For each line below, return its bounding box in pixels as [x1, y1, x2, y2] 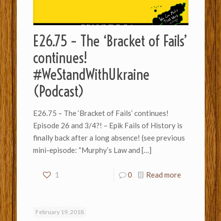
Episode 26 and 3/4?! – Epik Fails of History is [33, 121, 183, 130]
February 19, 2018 [35, 208, 84, 216]
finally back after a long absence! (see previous [33, 133, 185, 143]
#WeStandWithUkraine [33, 65, 149, 84]
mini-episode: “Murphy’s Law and [33, 146, 140, 155]
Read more [146, 170, 181, 180]
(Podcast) [33, 82, 84, 101]
